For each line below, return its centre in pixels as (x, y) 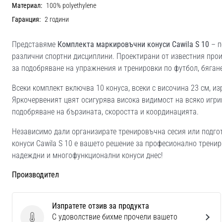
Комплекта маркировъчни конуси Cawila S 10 (133, 44)
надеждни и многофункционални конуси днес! (87, 155)
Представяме (35, 44)
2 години (57, 19)
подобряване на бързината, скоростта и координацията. (105, 111)
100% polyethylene (71, 5)
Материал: (27, 5)
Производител (35, 174)
